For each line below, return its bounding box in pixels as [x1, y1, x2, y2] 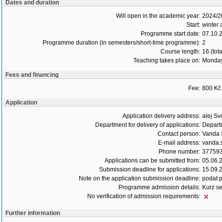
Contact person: [158, 130, 200, 137]
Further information [5, 210, 60, 217]
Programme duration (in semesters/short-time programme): [43, 39, 200, 46]
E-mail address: [158, 139, 200, 146]
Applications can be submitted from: [105, 157, 200, 164]
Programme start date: [141, 30, 200, 37]
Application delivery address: [122, 112, 200, 119]
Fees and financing [5, 71, 58, 78]
